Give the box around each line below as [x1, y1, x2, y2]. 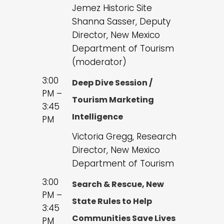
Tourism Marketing [72, 94, 154, 106]
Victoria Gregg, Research [72, 130, 176, 143]
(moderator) [72, 56, 126, 68]
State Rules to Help [72, 195, 152, 207]
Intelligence [72, 111, 123, 123]
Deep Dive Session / [72, 77, 152, 89]
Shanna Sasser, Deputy [72, 15, 170, 28]
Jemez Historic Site [72, 2, 152, 14]
